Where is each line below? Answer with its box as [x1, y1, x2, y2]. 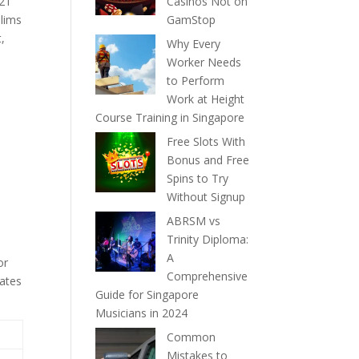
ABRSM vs [167, 213, 221, 228]
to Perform [167, 73, 225, 88]
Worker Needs [167, 54, 242, 70]
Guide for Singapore [95, 287, 200, 302]
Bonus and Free [167, 152, 250, 167]
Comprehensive [167, 268, 248, 284]
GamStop [167, 12, 216, 27]
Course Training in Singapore [95, 110, 245, 125]
